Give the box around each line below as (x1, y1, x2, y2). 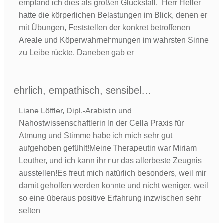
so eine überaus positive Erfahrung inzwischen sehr (19, 194, 201, 202)
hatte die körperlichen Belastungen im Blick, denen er (19, 11, 207, 19)
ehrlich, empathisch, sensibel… (14, 85, 151, 96)
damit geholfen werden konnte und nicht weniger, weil (19, 181, 208, 190)
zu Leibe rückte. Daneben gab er (19, 48, 134, 57)
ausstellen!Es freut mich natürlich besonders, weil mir (19, 169, 206, 177)
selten (19, 206, 40, 215)
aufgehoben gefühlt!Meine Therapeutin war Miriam (19, 144, 197, 152)
